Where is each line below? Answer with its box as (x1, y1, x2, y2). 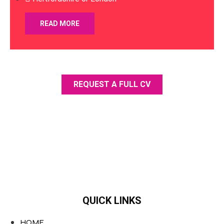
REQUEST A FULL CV (73, 79, 150, 89)
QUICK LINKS (82, 194, 141, 207)
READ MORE (40, 19, 79, 28)
